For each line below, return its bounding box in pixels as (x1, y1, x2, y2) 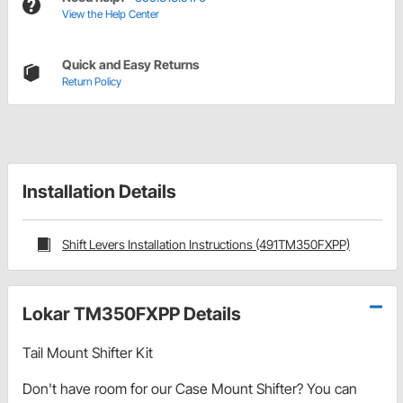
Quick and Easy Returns (62, 57, 199, 73)
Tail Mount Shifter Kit (22, 343, 153, 362)
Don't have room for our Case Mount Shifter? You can (22, 379, 357, 398)
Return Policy (62, 75, 121, 89)
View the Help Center (62, 7, 159, 22)
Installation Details (22, 181, 176, 203)
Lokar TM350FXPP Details (22, 302, 241, 325)
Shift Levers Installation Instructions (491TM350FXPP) (62, 237, 350, 253)
